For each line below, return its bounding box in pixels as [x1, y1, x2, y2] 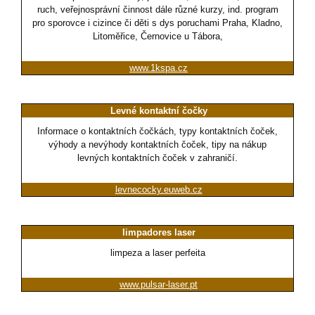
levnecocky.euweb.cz [115, 184, 202, 195]
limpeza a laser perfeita [110, 247, 205, 259]
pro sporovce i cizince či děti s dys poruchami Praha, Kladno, [32, 18, 283, 29]
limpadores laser [122, 227, 195, 238]
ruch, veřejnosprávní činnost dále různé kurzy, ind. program [37, 4, 278, 15]
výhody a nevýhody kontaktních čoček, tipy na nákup [49, 139, 266, 150]
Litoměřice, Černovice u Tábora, [92, 31, 223, 42]
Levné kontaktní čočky [110, 105, 207, 117]
